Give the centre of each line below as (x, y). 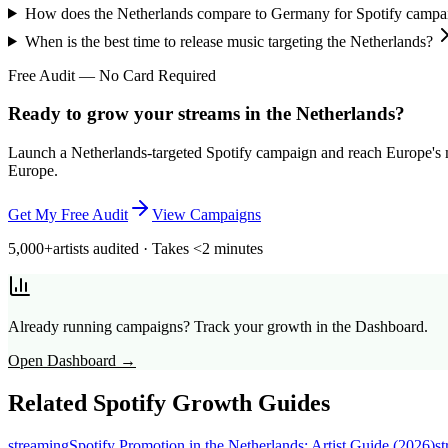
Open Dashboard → (72, 361)
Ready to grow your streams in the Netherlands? (206, 114)
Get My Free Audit (68, 215)
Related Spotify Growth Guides (169, 403)
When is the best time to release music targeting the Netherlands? (228, 41)
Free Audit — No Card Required (112, 75)
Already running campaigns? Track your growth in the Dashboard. (218, 327)
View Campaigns (206, 215)
